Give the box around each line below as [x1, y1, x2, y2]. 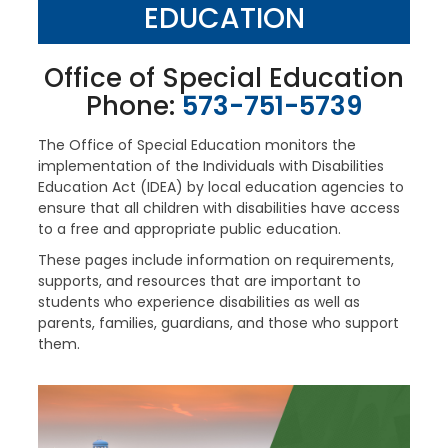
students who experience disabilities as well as [37, 292, 360, 312]
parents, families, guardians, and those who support [37, 313, 399, 333]
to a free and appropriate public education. [37, 219, 341, 239]
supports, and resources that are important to [37, 271, 361, 291]
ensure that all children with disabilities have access [37, 198, 400, 218]
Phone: [86, 88, 182, 124]
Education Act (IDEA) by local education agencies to [37, 177, 404, 197]
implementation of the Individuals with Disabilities [37, 156, 384, 176]
